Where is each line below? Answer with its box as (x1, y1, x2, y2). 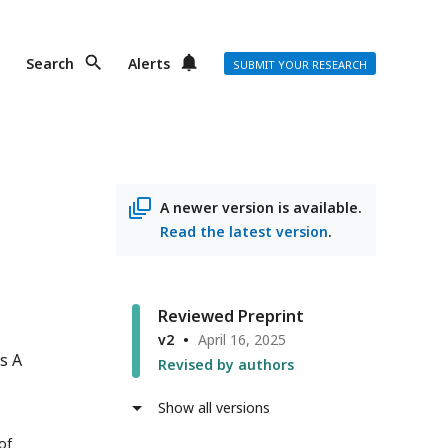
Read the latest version (160, 222, 328, 241)
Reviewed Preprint (158, 305, 304, 327)
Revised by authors (158, 355, 294, 374)
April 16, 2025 (198, 330, 286, 349)
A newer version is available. (160, 198, 362, 217)
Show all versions (158, 398, 270, 417)
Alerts (128, 54, 170, 73)
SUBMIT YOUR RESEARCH (233, 57, 367, 72)
